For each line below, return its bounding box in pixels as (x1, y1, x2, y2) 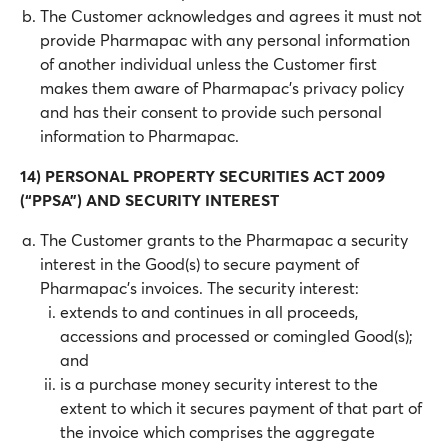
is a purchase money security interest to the (60, 373, 378, 394)
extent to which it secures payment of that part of (60, 397, 422, 418)
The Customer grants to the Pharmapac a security (40, 229, 408, 250)
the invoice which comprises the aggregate (60, 421, 375, 442)
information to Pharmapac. (40, 125, 239, 146)
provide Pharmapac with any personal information (40, 29, 410, 50)
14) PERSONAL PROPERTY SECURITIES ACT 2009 (20, 165, 385, 186)
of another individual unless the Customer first (40, 53, 377, 74)
